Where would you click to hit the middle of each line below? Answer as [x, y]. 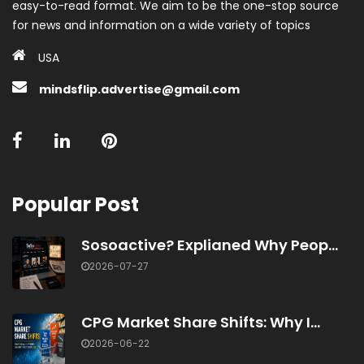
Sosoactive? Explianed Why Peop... [210, 245]
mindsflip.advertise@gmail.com [139, 90]
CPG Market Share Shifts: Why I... [201, 323]
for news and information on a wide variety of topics [161, 26]
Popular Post [76, 205]
